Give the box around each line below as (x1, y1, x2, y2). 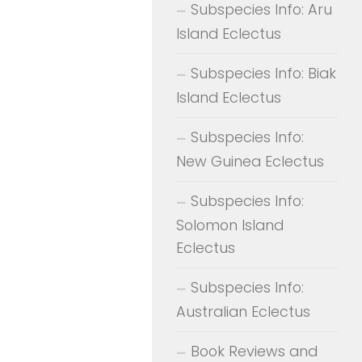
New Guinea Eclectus (176, 150, 324, 171)
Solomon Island (176, 214, 284, 235)
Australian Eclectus (176, 301, 310, 322)
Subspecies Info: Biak (191, 62, 336, 83)
